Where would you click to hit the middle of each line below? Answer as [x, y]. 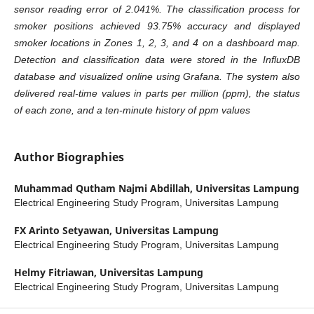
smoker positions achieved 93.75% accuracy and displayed [157, 26]
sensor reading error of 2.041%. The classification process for [157, 9]
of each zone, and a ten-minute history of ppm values [132, 110]
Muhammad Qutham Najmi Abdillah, [104, 189]
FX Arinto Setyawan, [64, 231]
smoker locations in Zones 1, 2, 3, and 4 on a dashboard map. [157, 42]
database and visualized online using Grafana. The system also [157, 76]
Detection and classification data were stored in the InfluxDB [157, 59]
